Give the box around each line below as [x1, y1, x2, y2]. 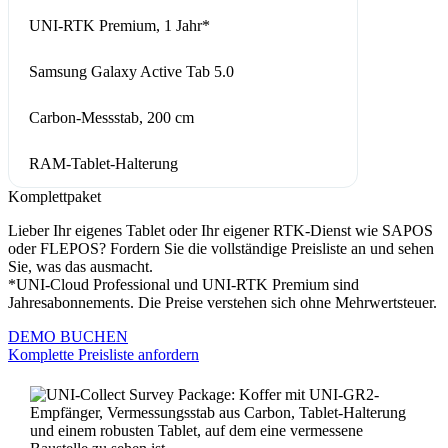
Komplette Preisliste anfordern [8, 346, 199, 364]
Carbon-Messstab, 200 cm [29, 109, 194, 127]
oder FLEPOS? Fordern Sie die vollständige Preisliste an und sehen [8, 240, 434, 258]
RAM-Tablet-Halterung [29, 155, 178, 173]
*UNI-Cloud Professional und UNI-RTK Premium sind [8, 276, 359, 294]
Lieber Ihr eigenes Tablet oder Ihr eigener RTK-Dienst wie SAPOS [8, 222, 433, 240]
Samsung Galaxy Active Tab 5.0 [29, 63, 234, 81]
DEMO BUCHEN [8, 328, 128, 346]
